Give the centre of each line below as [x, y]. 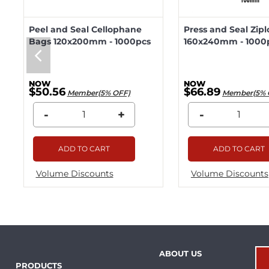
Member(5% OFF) [98, 92]
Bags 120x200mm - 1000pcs [89, 41]
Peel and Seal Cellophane [85, 29]
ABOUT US [181, 253]
